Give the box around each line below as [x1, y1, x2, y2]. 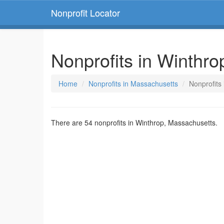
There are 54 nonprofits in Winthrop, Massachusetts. [51, 117, 217, 127]
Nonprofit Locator [51, 6, 120, 19]
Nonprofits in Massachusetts [88, 78, 178, 88]
